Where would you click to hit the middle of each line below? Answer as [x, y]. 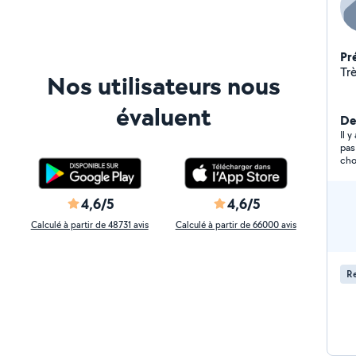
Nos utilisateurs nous [163, 85]
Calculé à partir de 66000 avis [236, 224]
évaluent [163, 116]
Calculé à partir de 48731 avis [89, 224]
